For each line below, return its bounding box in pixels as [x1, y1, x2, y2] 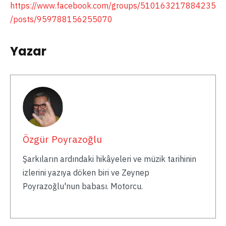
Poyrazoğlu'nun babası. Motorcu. [22, 181, 143, 192]
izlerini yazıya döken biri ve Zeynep [22, 167, 149, 178]
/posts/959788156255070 [10, 14, 112, 24]
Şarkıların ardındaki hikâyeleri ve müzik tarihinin [22, 154, 196, 164]
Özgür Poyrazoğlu [22, 133, 102, 146]
